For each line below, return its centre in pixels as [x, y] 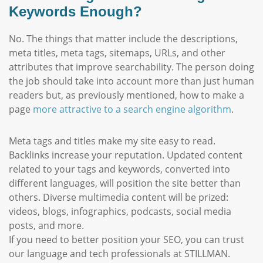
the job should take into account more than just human [131, 81]
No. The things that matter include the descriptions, [123, 39]
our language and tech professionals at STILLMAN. [119, 254]
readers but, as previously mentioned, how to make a [127, 95]
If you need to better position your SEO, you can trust [127, 240]
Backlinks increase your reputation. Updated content [126, 155]
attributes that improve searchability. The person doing [131, 67]
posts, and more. [48, 225]
